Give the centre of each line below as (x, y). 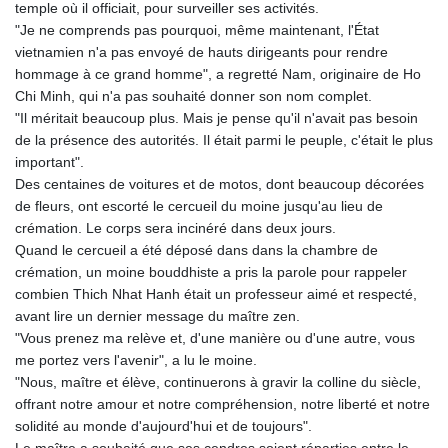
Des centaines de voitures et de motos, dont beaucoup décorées (219, 183)
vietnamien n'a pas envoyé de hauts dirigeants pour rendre (201, 51)
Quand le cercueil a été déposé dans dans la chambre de (196, 249)
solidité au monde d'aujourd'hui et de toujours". (163, 425)
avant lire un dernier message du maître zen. (157, 315)
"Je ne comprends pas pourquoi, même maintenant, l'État (197, 29)
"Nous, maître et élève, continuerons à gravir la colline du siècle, (218, 381)
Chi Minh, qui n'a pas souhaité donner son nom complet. (193, 95)
